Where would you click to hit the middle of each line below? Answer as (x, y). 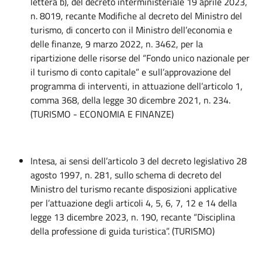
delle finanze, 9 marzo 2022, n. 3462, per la (117, 44)
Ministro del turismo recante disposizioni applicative (134, 189)
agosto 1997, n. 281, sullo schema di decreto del (126, 175)
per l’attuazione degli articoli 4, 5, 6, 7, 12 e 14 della (134, 203)
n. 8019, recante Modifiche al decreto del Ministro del (136, 16)
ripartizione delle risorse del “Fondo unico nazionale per (140, 58)
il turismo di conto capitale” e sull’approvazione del (131, 72)
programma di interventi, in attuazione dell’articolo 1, (137, 86)
